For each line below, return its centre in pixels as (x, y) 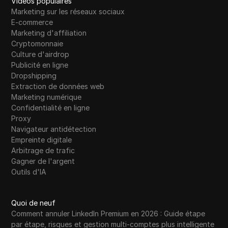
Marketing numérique (47, 97)
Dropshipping (34, 76)
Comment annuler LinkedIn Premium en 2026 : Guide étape (108, 214)
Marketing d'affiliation (49, 33)
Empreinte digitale (42, 140)
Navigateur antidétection (54, 129)
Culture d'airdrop (40, 54)
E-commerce (32, 22)
